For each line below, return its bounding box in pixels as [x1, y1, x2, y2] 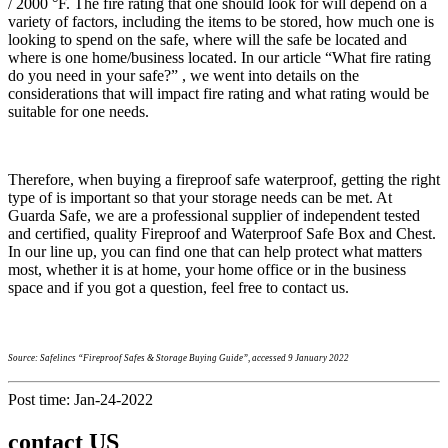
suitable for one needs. [8, 103, 149, 121]
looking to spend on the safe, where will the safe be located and [8, 31, 407, 49]
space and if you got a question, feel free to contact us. [8, 279, 349, 297]
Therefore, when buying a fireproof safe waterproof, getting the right [8, 171, 440, 189]
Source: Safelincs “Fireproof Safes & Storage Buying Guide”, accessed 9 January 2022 [8, 353, 349, 364]
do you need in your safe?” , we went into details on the [8, 67, 359, 85]
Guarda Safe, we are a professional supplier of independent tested [8, 207, 420, 225]
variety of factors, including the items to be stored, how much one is [8, 13, 434, 31]
